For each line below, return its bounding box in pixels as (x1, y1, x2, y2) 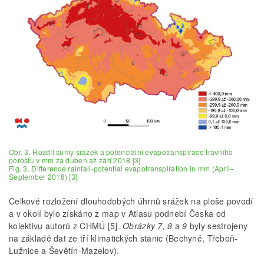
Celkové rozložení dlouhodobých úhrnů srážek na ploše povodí (9, 194, 253, 207)
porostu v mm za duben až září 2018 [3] (9, 154, 141, 165)
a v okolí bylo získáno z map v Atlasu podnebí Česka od (9, 207, 226, 219)
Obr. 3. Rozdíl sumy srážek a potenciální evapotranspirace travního (9, 146, 233, 157)
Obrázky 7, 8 (123, 219, 173, 232)
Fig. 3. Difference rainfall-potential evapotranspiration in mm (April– (9, 163, 235, 173)
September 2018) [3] (9, 171, 78, 181)
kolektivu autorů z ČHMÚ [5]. (9, 219, 123, 232)
